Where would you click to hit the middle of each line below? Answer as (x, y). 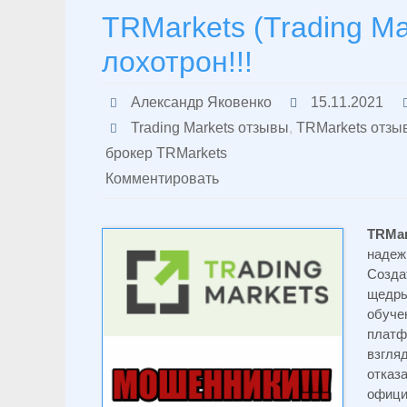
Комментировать (162, 179)
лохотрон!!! (177, 62)
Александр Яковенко (201, 102)
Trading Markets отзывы (209, 128)
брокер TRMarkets (166, 153)
